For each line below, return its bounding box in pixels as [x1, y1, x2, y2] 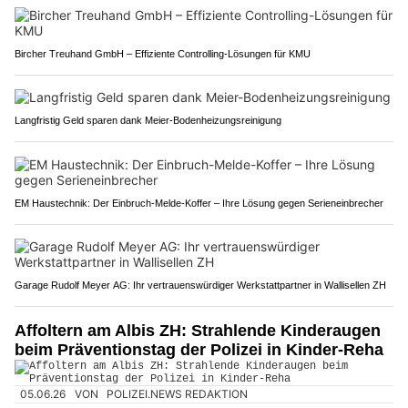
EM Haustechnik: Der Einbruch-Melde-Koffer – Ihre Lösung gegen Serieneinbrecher [15, 198, 383, 209]
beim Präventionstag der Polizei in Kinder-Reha [15, 341, 383, 359]
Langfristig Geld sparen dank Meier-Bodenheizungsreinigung [15, 115, 281, 126]
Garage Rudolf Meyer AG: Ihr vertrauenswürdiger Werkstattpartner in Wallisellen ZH [15, 280, 386, 291]
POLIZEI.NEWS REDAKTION [107, 387, 249, 402]
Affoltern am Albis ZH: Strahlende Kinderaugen [15, 321, 381, 340]
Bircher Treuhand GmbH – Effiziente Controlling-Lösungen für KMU [15, 48, 311, 59]
